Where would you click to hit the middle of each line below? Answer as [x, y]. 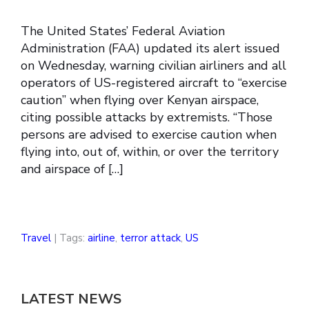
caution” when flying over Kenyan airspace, [140, 100]
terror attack [150, 238]
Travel [36, 238]
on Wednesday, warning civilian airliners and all [153, 66]
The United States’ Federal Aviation [123, 31]
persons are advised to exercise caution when [149, 135]
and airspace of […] [72, 169]
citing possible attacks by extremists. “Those [147, 118]
